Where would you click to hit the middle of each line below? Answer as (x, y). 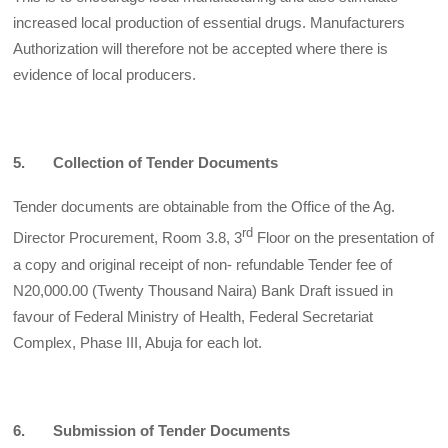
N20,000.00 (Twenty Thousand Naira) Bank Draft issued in (203, 290)
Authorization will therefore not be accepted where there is (201, 48)
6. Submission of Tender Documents (152, 431)
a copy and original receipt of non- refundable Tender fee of (203, 264)
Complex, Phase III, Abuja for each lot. (138, 342)
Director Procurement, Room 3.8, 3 (128, 238)
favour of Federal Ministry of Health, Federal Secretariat (193, 316)
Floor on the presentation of (344, 238)
